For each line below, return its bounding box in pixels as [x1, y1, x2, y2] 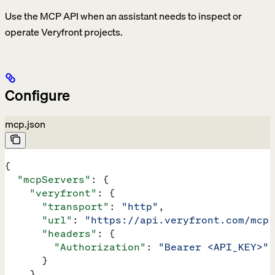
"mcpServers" [5, 172, 91, 187]
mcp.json [5, 116, 45, 133]
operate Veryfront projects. [5, 24, 123, 41]
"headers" [5, 227, 97, 241]
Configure [5, 83, 70, 107]
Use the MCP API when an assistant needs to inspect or [5, 8, 242, 25]
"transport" [5, 199, 109, 214]
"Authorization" [5, 240, 146, 254]
